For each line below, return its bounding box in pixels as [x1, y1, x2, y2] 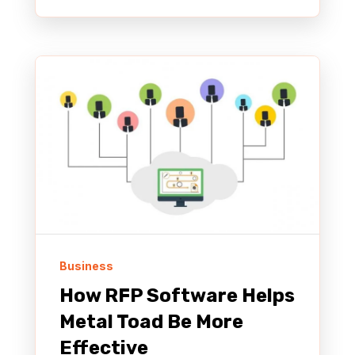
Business [59, 259, 113, 273]
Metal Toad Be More [59, 311, 243, 334]
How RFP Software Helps [59, 284, 295, 307]
